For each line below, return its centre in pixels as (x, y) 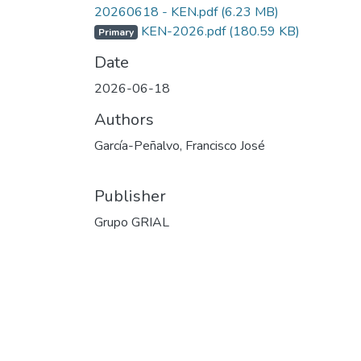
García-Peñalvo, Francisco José (180, 146)
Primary (116, 32)
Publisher (130, 196)
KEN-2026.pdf (183, 31)
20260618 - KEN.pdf (158, 12)
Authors (124, 120)
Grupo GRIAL (132, 222)
